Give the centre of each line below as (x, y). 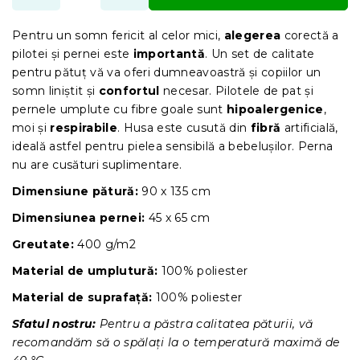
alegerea (252, 35)
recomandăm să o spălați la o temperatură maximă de (176, 342)
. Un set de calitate (260, 53)
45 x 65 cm (178, 217)
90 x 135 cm (174, 191)
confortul (129, 90)
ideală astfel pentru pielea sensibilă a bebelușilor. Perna (173, 146)
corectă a (310, 35)
